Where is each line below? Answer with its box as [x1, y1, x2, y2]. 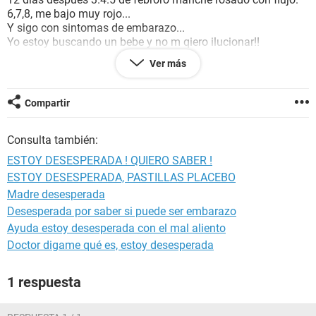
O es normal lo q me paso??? [7, 63, 151, 77]
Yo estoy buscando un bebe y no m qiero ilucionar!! [7, 35, 260, 49]
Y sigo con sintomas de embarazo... [7, 21, 185, 35]
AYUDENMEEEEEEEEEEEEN [7, 78, 142, 91]
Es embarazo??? [7, 49, 89, 63]
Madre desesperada [7, 188, 105, 201]
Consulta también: [7, 133, 98, 147]
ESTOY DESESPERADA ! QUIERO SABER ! [7, 154, 212, 167]
